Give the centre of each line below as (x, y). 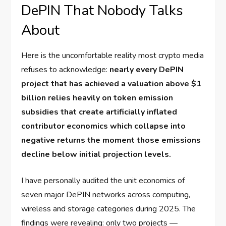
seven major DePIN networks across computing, (106, 195)
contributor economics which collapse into (104, 126)
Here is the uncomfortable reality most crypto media (113, 56)
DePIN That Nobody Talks (102, 11)
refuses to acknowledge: (66, 70)
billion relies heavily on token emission (97, 98)
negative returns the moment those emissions (111, 140)
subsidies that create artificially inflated (99, 112)
